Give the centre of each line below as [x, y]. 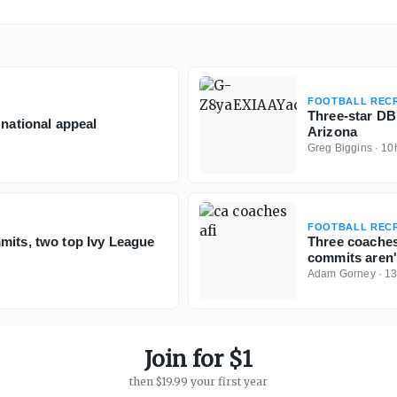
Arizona [333, 132]
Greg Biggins [340, 148]
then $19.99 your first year [198, 381]
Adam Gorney [342, 274]
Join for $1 [198, 359]
